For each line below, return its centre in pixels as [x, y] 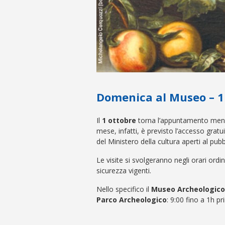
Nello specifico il [124, 189]
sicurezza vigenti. [124, 171]
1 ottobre [119, 120]
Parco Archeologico [132, 200]
